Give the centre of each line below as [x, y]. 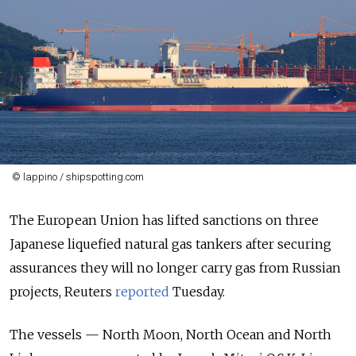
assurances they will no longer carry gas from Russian [175, 268]
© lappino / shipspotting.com [77, 177]
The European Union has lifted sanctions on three [164, 220]
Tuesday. [197, 292]
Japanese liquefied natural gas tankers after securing [170, 244]
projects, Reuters [62, 292]
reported [142, 292]
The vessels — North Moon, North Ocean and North [170, 335]
